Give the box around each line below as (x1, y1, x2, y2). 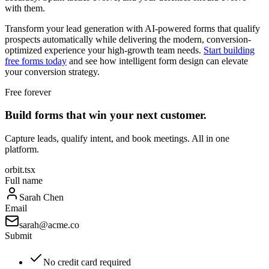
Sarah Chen (19, 192, 64, 202)
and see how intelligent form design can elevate (67, 55, 248, 66)
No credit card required (43, 257, 131, 267)
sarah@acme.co (19, 220, 79, 230)
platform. (5, 144, 39, 154)
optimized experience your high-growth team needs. (5, 44, 204, 55)
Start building (204, 44, 255, 55)
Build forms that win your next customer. (5, 109, 207, 122)
